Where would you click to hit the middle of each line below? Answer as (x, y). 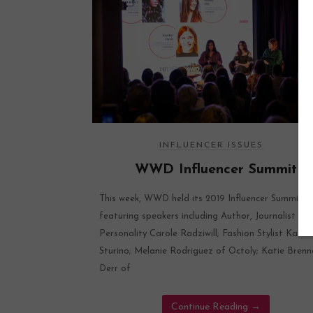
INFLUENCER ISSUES (211, 145)
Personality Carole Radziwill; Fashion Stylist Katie (204, 233)
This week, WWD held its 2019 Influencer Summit (201, 198)
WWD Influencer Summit (216, 169)
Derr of (115, 268)
